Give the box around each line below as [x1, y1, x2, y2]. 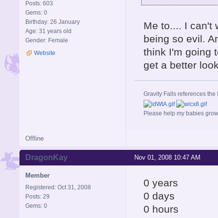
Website [34, 50, 55, 57]
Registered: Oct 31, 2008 [25, 184, 91, 191]
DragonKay [25, 153, 68, 162]
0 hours [144, 203, 179, 215]
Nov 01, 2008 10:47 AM [134, 154, 200, 162]
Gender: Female [25, 37, 68, 44]
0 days [144, 190, 175, 202]
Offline [25, 134, 44, 142]
